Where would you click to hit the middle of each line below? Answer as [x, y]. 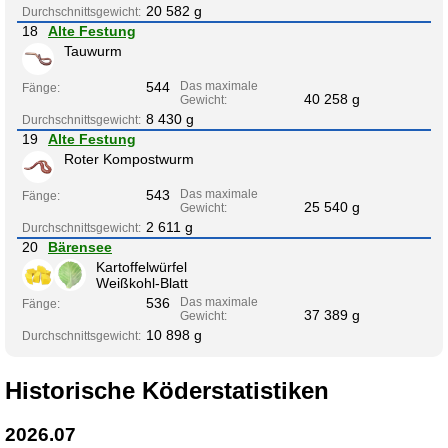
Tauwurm [93, 50]
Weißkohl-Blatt [142, 282]
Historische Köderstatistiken [167, 390]
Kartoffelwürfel [141, 266]
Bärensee [80, 246]
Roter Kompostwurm [129, 158]
